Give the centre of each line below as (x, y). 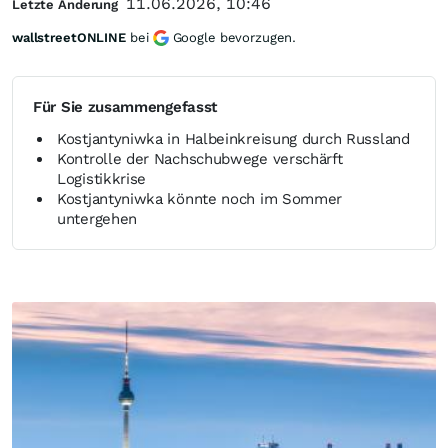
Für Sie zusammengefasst (125, 107)
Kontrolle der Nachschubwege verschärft (200, 159)
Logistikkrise (102, 179)
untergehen (97, 219)
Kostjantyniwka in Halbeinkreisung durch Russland (233, 139)
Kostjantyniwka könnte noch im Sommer (200, 199)
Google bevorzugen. (234, 37)
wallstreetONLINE (69, 37)
